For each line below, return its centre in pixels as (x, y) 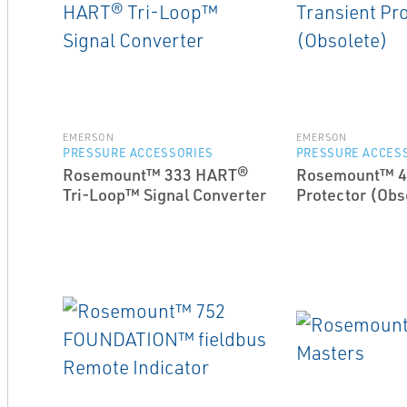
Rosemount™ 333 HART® (155, 174)
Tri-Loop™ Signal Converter (164, 194)
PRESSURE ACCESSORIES (138, 153)
